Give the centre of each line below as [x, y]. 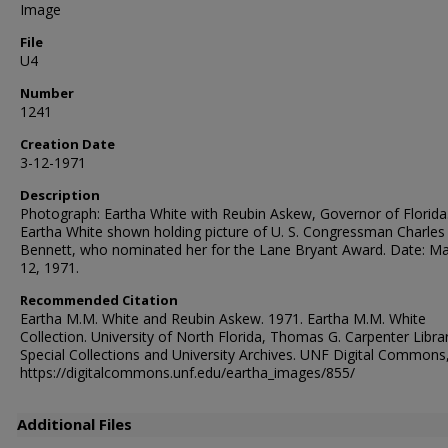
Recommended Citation [99, 300]
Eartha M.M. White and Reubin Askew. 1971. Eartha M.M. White [223, 318]
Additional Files [74, 424]
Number [47, 93]
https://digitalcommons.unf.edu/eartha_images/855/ [187, 372]
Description [60, 195]
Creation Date [67, 144]
